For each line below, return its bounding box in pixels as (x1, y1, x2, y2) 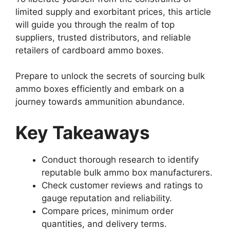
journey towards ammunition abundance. (15, 97, 185, 107)
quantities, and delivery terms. (42, 218, 167, 229)
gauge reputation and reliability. (42, 193, 172, 203)
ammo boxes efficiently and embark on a (15, 84, 184, 94)
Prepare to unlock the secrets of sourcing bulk (15, 71, 205, 82)
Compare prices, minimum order (42, 205, 174, 216)
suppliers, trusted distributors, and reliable (15, 32, 191, 43)
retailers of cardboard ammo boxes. (15, 45, 164, 55)
